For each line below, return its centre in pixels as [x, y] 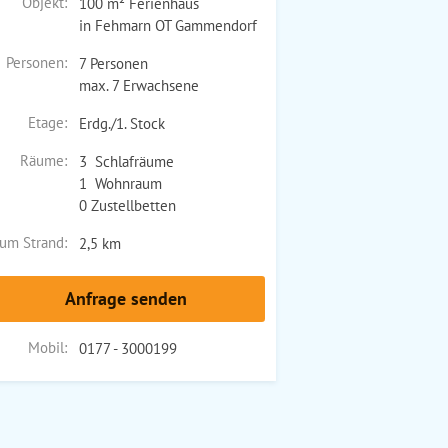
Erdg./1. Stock [121, 123]
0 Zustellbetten [127, 205]
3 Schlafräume [126, 161]
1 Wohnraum [120, 183]
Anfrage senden [126, 298]
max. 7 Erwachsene [138, 85]
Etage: [47, 122]
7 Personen [113, 63]
